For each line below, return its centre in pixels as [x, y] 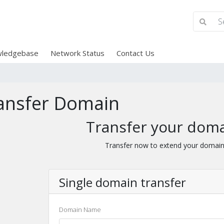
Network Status [77, 53]
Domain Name [80, 209]
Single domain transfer [122, 182]
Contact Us [135, 53]
